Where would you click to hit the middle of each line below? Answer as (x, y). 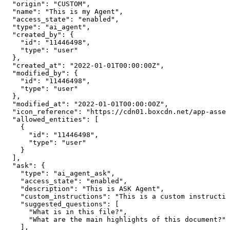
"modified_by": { (41, 73)
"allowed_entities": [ (51, 119)
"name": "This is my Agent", (64, 11)
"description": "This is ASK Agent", (84, 188)
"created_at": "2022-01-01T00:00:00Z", (84, 65)
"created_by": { (39, 34)
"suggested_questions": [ (62, 204)
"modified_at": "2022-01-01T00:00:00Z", (86, 104)
